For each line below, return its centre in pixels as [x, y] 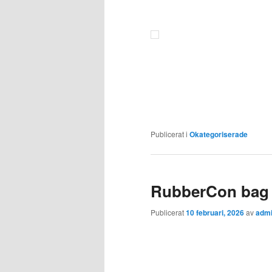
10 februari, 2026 [215, 213]
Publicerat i [169, 134]
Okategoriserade [219, 134]
